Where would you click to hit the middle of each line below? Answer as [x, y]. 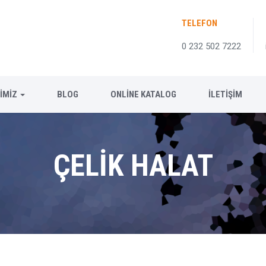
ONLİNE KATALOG [143, 94]
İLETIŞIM [225, 94]
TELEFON [199, 23]
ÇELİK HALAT [133, 166]
